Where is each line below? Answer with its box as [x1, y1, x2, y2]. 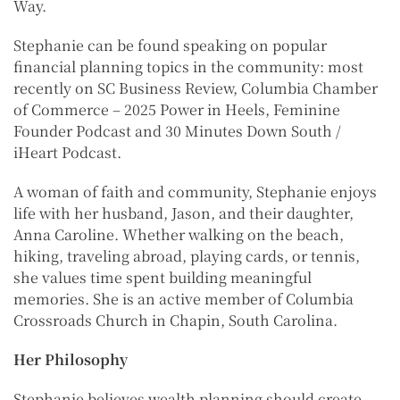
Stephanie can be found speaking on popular [13, 35, 327, 56]
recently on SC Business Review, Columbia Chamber [13, 78, 378, 99]
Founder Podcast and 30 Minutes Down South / [13, 121, 341, 142]
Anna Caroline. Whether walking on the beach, [13, 224, 344, 246]
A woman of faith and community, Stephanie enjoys [13, 181, 377, 203]
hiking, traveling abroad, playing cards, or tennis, [13, 246, 360, 267]
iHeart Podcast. [13, 142, 121, 163]
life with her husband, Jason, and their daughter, [13, 203, 354, 224]
